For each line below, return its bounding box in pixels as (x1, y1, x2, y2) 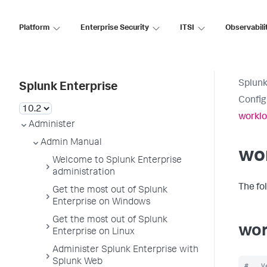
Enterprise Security (80, 24, 149, 32)
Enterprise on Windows (52, 198, 150, 207)
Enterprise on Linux (52, 228, 135, 237)
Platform (19, 24, 49, 32)
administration (52, 168, 115, 178)
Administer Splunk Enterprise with (52, 246, 198, 255)
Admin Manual (41, 138, 102, 148)
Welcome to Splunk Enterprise (52, 156, 182, 166)
